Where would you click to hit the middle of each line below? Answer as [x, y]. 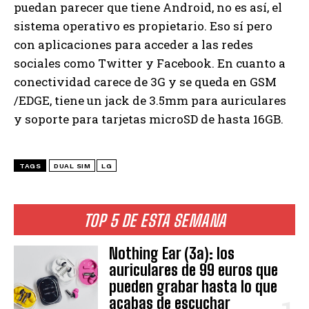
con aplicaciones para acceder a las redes [133, 45]
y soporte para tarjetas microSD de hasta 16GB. [149, 119]
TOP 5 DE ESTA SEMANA [154, 221]
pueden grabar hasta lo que [193, 287]
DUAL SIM [72, 166]
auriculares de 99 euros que [194, 270]
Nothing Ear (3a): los [172, 254]
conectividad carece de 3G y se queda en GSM [145, 82]
